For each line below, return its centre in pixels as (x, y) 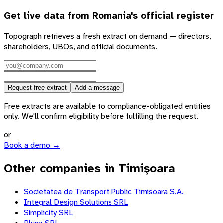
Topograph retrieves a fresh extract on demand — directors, (107, 36)
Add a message (97, 88)
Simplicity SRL (49, 213)
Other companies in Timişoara (90, 168)
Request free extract (37, 88)
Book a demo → (32, 145)
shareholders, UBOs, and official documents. (81, 47)
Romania (111, 16)
